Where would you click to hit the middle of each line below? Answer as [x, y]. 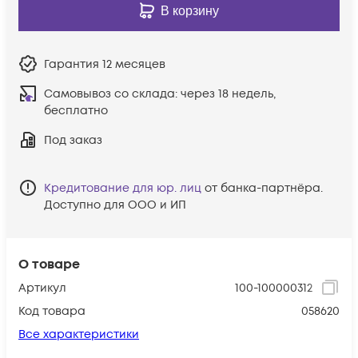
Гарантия [73, 64]
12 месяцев [134, 64]
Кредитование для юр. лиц [123, 188]
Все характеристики [79, 334]
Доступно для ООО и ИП [115, 205]
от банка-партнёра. [264, 188]
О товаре [49, 264]
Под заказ [73, 140]
